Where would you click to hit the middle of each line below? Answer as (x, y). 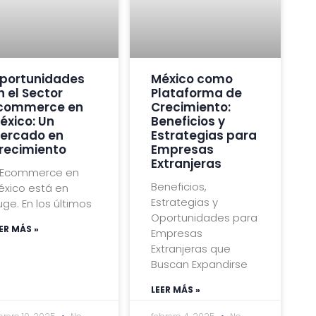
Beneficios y (188, 121)
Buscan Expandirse (200, 264)
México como (192, 79)
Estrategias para (204, 135)
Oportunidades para (205, 217)
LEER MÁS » (176, 289)
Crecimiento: (191, 107)
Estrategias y (185, 202)
